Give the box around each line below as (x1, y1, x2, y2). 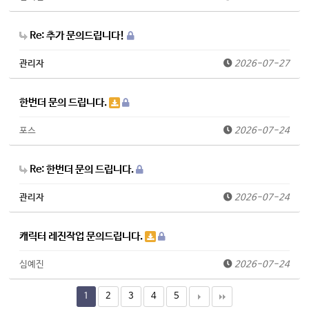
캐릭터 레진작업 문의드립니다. (19, 230, 146, 243)
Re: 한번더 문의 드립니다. (28, 163, 137, 176)
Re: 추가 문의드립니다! (28, 30, 128, 42)
